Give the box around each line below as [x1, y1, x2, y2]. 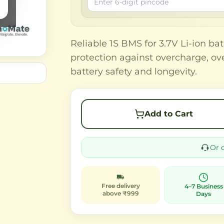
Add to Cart [144, 109, 193, 118]
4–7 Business [184, 182, 223, 190]
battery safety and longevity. [70, 66, 197, 77]
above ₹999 [102, 189, 139, 197]
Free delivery [101, 182, 140, 189]
